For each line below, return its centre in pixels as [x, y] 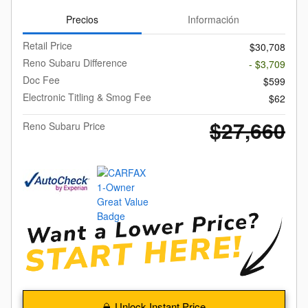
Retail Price [47, 46]
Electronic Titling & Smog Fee [87, 97]
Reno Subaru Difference [75, 63]
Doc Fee [41, 80]
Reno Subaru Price [64, 126]
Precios [82, 19]
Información [213, 19]
